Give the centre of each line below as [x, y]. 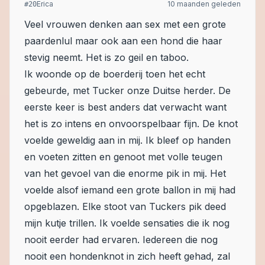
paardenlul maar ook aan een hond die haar [123, 41]
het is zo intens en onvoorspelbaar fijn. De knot [131, 124]
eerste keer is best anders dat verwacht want [125, 107]
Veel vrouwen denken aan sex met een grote [125, 24]
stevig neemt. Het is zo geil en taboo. [106, 57]
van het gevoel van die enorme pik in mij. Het [125, 173]
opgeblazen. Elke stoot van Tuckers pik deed [125, 206]
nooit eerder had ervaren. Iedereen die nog [121, 240]
